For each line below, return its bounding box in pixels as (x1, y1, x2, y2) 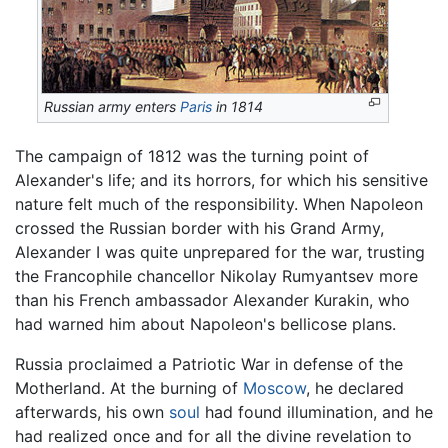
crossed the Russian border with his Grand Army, (15, 217, 384, 238)
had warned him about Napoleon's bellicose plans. (15, 313, 396, 334)
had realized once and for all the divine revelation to (15, 425, 412, 446)
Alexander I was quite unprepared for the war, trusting (15, 241, 425, 262)
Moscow (243, 377, 306, 398)
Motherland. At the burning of (15, 377, 243, 398)
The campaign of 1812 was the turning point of (15, 145, 369, 166)
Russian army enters (44, 97, 181, 115)
